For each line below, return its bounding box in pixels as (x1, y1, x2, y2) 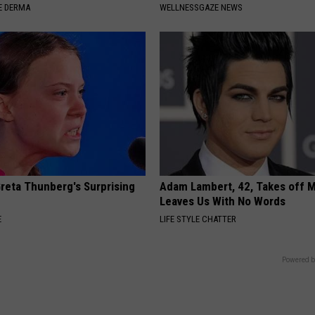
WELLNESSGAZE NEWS (160, 2, 243, 13)
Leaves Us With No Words (160, 194, 286, 209)
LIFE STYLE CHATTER (160, 214, 237, 225)
